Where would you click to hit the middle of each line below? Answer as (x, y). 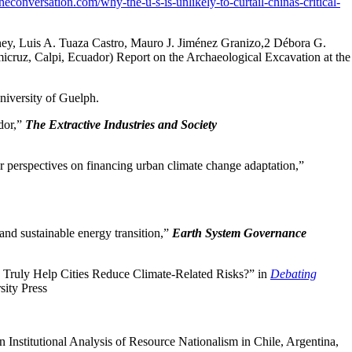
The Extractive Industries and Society (121, 125)
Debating (293, 274)
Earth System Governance (239, 233)
